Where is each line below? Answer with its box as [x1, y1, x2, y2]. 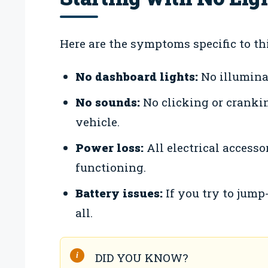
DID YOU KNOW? [95, 249, 188, 265]
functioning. [75, 159, 146, 175]
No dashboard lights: [75, 69, 198, 84]
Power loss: [75, 139, 144, 155]
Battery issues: [75, 185, 163, 200]
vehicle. [75, 114, 120, 129]
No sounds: [75, 94, 140, 109]
